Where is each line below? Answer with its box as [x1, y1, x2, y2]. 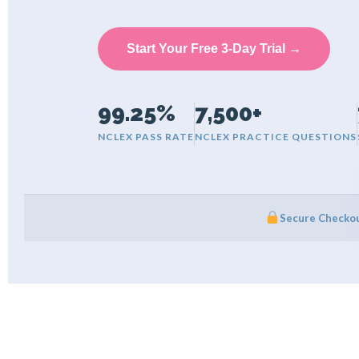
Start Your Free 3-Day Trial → [127, 41, 301, 55]
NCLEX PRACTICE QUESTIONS [195, 130, 357, 143]
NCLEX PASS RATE [98, 130, 194, 143]
